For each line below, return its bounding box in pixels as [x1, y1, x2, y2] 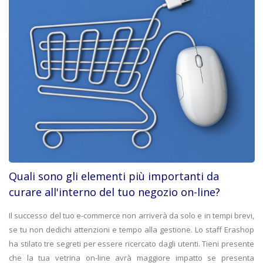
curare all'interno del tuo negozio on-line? [9, 184, 220, 199]
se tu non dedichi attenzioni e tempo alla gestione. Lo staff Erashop [9, 224, 254, 235]
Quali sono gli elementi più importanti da [9, 168, 219, 183]
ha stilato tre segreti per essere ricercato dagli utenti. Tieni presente [9, 238, 254, 249]
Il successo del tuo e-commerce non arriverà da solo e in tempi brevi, [9, 210, 254, 221]
